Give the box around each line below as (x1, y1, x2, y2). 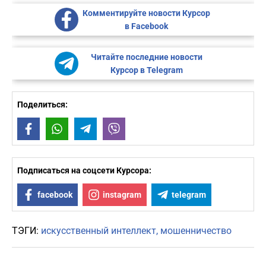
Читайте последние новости (90, 52, 202, 62)
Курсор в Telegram (110, 65, 183, 75)
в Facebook (125, 21, 168, 31)
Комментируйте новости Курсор (83, 8, 210, 18)
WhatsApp (68, 124, 106, 134)
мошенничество (160, 225, 232, 237)
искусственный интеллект (41, 225, 156, 237)
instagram (103, 190, 141, 200)
